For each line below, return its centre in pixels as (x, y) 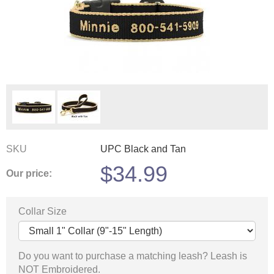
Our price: (29, 174)
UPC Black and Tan (143, 149)
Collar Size (43, 211)
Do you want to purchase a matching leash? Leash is (133, 256)
